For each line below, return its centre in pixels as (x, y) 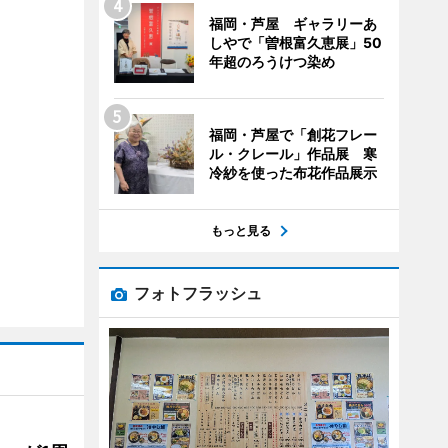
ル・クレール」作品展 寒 (292, 153)
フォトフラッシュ (197, 293)
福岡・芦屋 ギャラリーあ (292, 23)
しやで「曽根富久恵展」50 (295, 42)
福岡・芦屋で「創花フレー (292, 134)
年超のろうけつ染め (271, 61)
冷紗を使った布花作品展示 (292, 172)
